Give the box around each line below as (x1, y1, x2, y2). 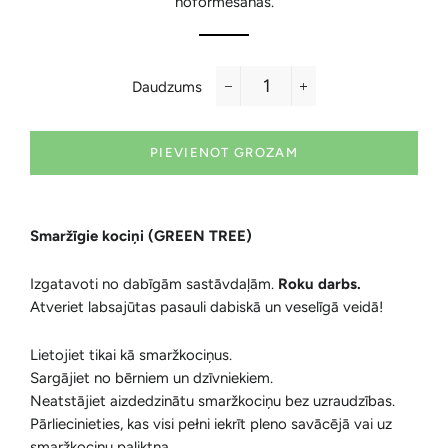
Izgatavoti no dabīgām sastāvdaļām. (30, 275, 278, 293)
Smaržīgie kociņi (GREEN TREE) (30, 227, 252, 245)
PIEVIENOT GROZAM (150, 145, 298, 160)
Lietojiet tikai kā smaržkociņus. (30, 346, 232, 364)
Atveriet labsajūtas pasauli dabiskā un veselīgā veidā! (30, 298, 383, 316)
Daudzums (132, 78, 202, 96)
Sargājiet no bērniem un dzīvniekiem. (30, 369, 273, 387)
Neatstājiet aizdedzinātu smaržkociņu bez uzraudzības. (30, 392, 395, 410)
